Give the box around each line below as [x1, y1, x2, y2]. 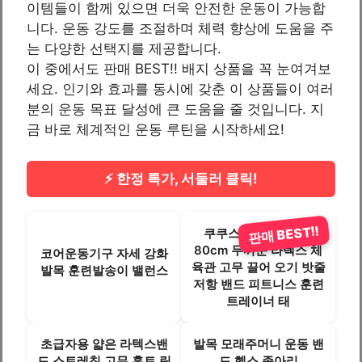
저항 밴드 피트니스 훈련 [192, 276, 324, 292]
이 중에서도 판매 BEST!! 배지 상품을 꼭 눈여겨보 [27, 61, 331, 78]
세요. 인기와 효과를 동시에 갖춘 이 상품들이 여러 [27, 81, 334, 98]
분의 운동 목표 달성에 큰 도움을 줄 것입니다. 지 [27, 101, 324, 118]
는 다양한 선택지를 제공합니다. [27, 40, 221, 57]
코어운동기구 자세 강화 [40, 246, 168, 262]
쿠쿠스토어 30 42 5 [204, 225, 313, 241]
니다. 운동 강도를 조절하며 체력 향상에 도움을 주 [27, 20, 334, 37]
